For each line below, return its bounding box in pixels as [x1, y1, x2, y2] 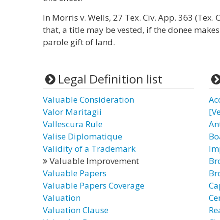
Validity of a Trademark [43, 143, 136, 154]
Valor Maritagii [43, 106, 102, 117]
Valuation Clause [43, 204, 109, 216]
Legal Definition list [57, 71, 163, 87]
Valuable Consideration [43, 94, 134, 105]
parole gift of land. [43, 36, 115, 48]
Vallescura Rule [43, 118, 103, 130]
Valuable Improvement [48, 155, 139, 166]
